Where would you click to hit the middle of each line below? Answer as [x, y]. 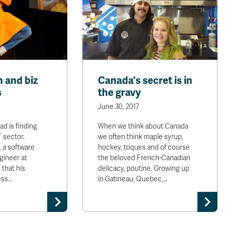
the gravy [120, 93]
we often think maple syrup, [141, 137]
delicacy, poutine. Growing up [144, 168]
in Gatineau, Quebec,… [133, 179]
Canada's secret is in [145, 81]
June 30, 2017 [119, 107]
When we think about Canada [143, 126]
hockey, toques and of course [144, 147]
